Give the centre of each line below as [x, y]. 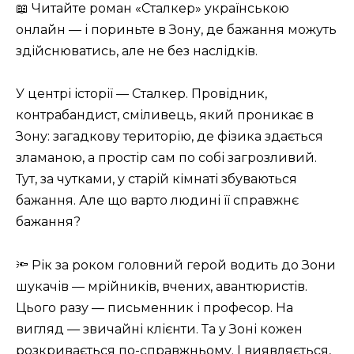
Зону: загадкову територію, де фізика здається [169, 137]
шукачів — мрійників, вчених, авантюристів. [162, 286]
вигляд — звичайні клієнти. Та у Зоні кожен [159, 329]
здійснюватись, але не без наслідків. [137, 51]
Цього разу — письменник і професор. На [154, 307]
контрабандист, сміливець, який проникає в [165, 115]
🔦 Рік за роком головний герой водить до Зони [176, 265]
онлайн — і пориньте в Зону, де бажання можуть [176, 30]
